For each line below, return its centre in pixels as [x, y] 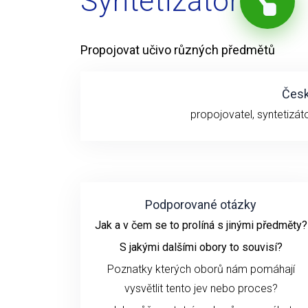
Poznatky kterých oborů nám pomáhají [201, 269]
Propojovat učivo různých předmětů [178, 49]
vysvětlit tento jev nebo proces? [201, 288]
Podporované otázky [201, 204]
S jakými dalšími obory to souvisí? [201, 247]
